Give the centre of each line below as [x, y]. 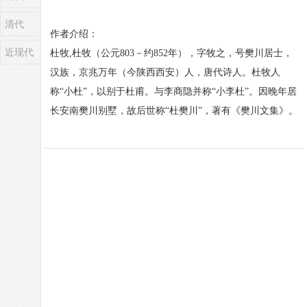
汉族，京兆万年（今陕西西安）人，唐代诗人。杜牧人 [165, 72]
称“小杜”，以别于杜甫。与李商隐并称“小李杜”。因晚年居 [173, 91]
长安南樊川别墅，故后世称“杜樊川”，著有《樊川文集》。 [174, 111]
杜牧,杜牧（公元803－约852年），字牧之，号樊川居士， [171, 53]
